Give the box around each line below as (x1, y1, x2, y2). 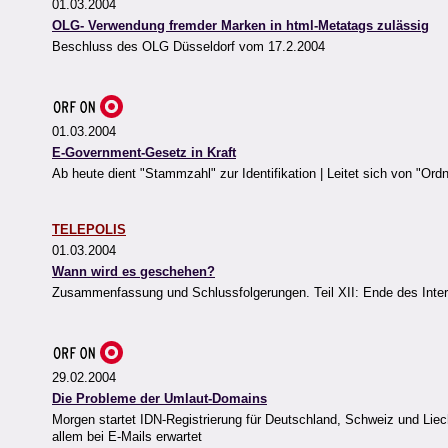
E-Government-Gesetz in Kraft (52, 145, 236, 161)
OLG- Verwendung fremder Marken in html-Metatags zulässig (52, 18, 429, 34)
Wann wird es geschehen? (52, 264, 215, 280)
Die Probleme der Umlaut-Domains (52, 391, 267, 407)
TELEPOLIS (52, 222, 126, 238)
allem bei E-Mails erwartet (52, 429, 202, 445)
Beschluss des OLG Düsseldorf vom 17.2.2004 (52, 39, 325, 55)
